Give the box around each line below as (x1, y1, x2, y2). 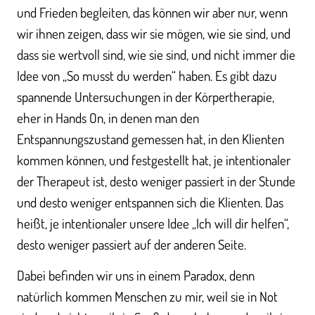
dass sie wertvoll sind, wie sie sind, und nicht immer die (17, 45, 295, 63)
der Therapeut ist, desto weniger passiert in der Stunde (17, 172, 295, 190)
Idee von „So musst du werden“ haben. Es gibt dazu (17, 66, 277, 84)
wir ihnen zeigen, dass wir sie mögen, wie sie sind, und (17, 24, 290, 42)
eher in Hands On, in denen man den (17, 108, 199, 127)
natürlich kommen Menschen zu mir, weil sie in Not (17, 288, 278, 306)
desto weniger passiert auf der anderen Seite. (17, 235, 246, 253)
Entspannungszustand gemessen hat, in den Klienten (17, 129, 284, 148)
